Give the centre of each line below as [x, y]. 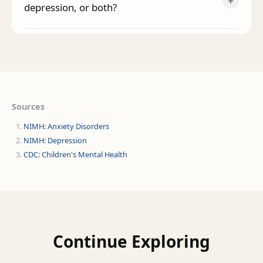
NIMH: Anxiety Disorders [66, 126]
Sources [28, 107]
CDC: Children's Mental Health [75, 154]
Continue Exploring [131, 241]
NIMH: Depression [55, 140]
